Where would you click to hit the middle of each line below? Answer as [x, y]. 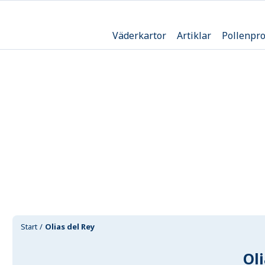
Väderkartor [139, 35]
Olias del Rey [70, 227]
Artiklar [194, 35]
